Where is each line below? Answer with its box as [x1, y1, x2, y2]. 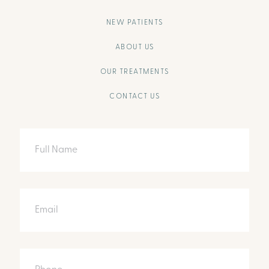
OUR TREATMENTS [100, 68, 169, 76]
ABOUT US [115, 43, 154, 51]
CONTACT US [109, 92, 160, 100]
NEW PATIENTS [106, 19, 163, 26]
